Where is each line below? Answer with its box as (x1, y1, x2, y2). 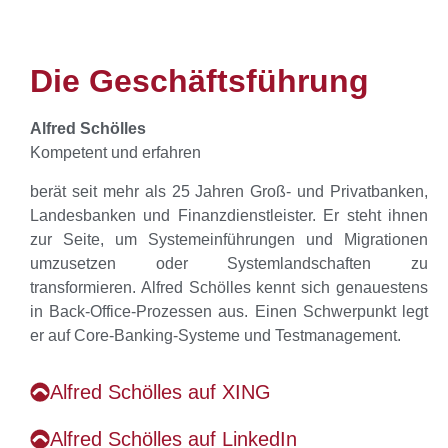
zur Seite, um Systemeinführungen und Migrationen (30, 230, 428, 248)
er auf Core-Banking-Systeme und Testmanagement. (30, 326, 401, 344)
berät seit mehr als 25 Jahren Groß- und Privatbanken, (30, 182, 428, 200)
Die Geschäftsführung (30, 63, 369, 100)
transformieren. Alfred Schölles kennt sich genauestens (30, 278, 428, 296)
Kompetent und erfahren (30, 144, 201, 162)
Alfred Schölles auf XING (50, 380, 271, 403)
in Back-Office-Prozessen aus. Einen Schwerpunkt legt (30, 302, 428, 320)
